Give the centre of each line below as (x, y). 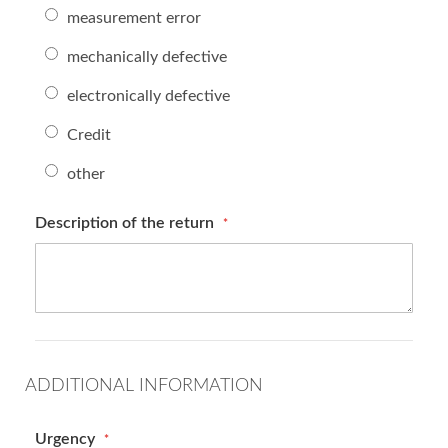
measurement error (134, 18)
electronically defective (148, 96)
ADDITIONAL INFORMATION (144, 386)
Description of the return (126, 223)
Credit (89, 135)
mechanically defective (147, 57)
